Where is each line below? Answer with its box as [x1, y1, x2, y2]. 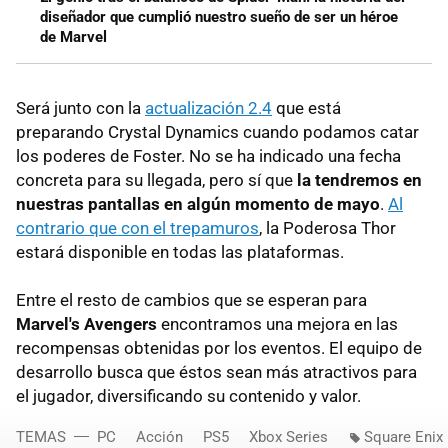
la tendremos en [297, 169, 422, 190]
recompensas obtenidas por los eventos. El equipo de [16, 337, 422, 358]
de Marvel [40, 27, 107, 46]
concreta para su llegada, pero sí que [16, 169, 297, 190]
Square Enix [364, 427, 443, 446]
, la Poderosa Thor [259, 217, 396, 238]
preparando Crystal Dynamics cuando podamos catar [16, 121, 419, 142]
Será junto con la [16, 97, 145, 118]
